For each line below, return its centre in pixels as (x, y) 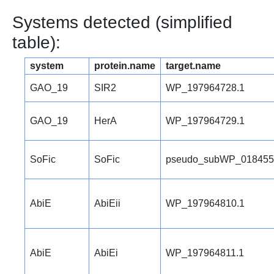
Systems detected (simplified (122, 23)
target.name (193, 66)
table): (36, 43)
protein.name (125, 66)
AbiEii (107, 204)
